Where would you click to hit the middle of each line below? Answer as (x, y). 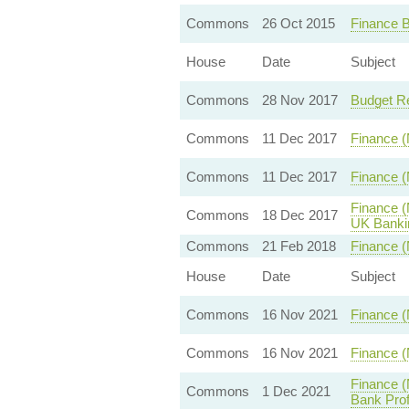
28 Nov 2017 (299, 100)
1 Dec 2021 (296, 391)
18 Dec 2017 (299, 215)
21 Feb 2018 (299, 246)
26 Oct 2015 (298, 23)
